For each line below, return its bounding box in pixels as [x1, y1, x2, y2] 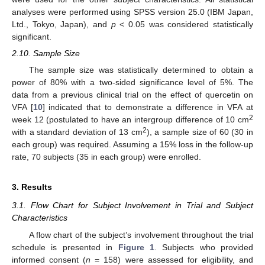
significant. [12, 32, 51, 42]
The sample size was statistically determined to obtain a [28, 65, 253, 75]
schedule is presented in [12, 242, 118, 252]
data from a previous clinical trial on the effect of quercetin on [12, 90, 253, 100]
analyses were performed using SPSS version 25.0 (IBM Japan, [12, 7, 253, 17]
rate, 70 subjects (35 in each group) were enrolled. [12, 152, 201, 162]
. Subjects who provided [154, 242, 253, 252]
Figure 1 [118, 242, 154, 252]
